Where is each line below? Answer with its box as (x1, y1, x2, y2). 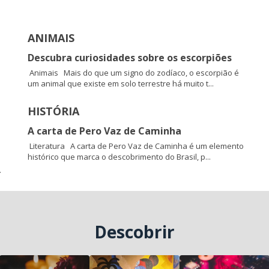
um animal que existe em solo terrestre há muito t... (27, 78, 214, 89)
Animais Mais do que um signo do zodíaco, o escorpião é (27, 67, 239, 79)
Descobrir (94, 220, 175, 244)
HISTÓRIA (27, 104, 79, 119)
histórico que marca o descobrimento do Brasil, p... (27, 151, 211, 163)
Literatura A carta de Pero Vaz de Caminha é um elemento (27, 141, 244, 152)
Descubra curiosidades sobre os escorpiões (27, 51, 232, 65)
